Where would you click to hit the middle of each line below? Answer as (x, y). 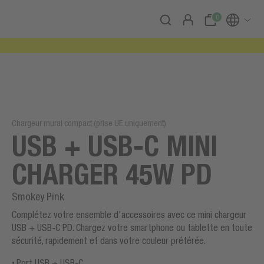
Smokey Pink (38, 197)
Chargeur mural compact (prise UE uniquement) (89, 123)
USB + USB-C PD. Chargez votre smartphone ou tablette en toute (132, 227)
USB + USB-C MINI (115, 146)
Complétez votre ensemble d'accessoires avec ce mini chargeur (129, 214)
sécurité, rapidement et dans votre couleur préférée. (110, 240)
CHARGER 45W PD (112, 174)
